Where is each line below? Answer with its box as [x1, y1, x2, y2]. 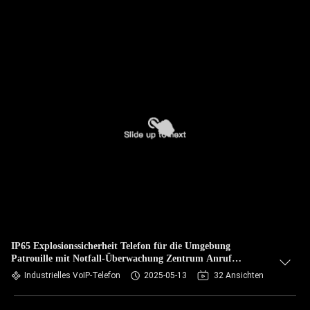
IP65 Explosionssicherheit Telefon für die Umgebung [11, 241, 230, 251]
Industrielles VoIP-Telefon [24, 271, 120, 280]
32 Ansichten [214, 271, 264, 280]
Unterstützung [11, 266, 71, 276]
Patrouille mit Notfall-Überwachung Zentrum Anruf [11, 253, 232, 264]
